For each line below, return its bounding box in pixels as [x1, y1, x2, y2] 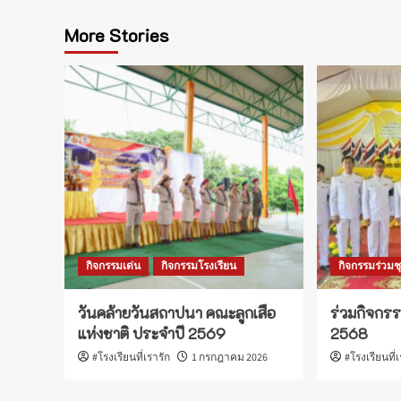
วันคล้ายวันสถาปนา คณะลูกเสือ [78, 303, 276, 323]
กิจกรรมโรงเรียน [161, 259, 236, 275]
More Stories [64, 23, 169, 47]
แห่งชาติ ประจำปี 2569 [78, 323, 226, 344]
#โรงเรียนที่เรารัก [92, 350, 170, 366]
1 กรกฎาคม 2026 [192, 350, 268, 366]
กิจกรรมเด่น [86, 259, 141, 275]
